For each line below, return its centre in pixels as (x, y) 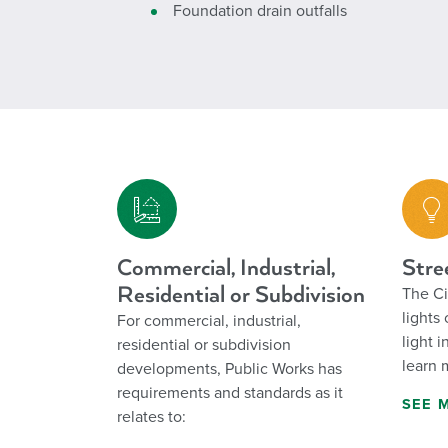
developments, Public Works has (229, 369)
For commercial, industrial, (209, 321)
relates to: (151, 417)
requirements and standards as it (230, 393)
